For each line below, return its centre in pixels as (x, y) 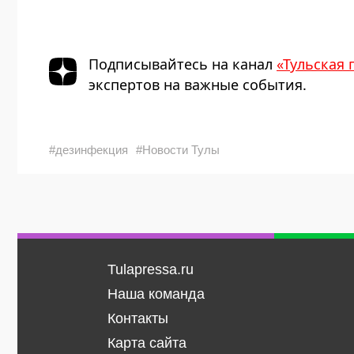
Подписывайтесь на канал (183, 64)
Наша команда (156, 294)
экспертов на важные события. (198, 85)
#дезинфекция (88, 150)
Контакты (137, 319)
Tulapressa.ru (150, 270)
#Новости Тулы (178, 150)
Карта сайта (147, 343)
